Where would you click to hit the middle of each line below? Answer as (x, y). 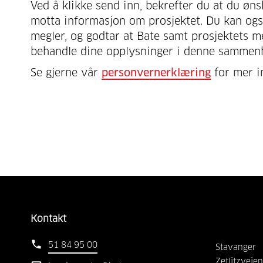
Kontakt (48, 219)
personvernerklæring (156, 74)
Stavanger (236, 248)
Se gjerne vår (66, 74)
